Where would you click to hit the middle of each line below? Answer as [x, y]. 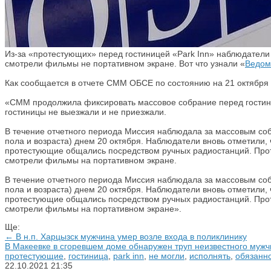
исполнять [210, 256]
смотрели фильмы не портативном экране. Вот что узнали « [125, 64]
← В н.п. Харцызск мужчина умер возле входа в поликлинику [126, 237]
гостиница [88, 256]
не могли [167, 256]
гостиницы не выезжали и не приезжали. [86, 112]
